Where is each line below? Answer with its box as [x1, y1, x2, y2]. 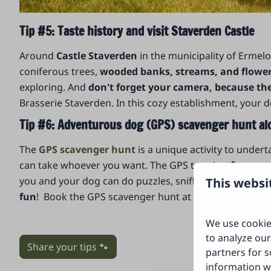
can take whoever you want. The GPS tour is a [19, 158, 231, 172]
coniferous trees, [19, 65, 100, 79]
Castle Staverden [56, 49, 138, 63]
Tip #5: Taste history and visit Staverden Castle [19, 22, 255, 41]
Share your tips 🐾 [27, 240, 109, 253]
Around [19, 49, 57, 63]
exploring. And [19, 80, 89, 94]
